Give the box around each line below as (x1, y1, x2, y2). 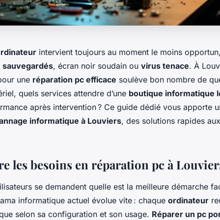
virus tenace (141, 60, 189, 71)
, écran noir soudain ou (53, 60, 141, 71)
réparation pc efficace (32, 74, 116, 84)
